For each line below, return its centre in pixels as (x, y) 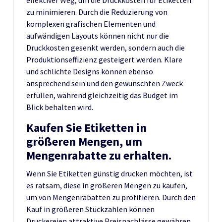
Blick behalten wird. (60, 107)
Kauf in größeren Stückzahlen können (90, 209)
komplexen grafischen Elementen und (91, 24)
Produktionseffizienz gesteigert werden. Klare (104, 59)
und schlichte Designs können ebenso (90, 71)
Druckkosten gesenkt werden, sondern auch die (106, 47)
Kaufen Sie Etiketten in (86, 127)
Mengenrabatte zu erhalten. (99, 155)
